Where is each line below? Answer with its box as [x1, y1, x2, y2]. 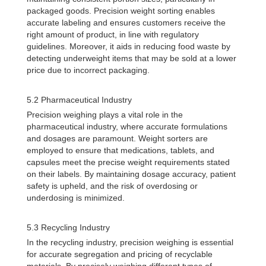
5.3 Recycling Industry [27, 223, 110, 232]
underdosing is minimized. [27, 193, 125, 202]
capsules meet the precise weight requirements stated [27, 157, 230, 167]
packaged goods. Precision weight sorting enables [27, 6, 215, 15]
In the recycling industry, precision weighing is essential [27, 237, 233, 247]
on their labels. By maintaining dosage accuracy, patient [27, 169, 236, 179]
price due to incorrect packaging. [27, 65, 150, 75]
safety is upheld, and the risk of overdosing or [27, 181, 198, 191]
